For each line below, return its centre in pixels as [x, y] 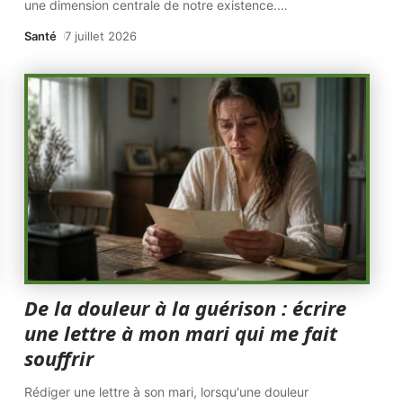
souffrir [59, 358]
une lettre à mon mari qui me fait [181, 333]
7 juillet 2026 [101, 36]
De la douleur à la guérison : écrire [186, 308]
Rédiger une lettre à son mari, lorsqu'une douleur [167, 392]
